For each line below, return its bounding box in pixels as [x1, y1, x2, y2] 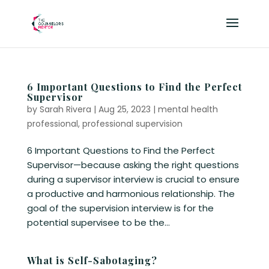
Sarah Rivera [39, 103, 91, 115]
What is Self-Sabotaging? [26, 254, 157, 267]
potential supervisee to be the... [26, 216, 170, 229]
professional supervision [82, 118, 183, 130]
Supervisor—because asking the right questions [26, 159, 239, 171]
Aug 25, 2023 [98, 103, 151, 115]
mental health [157, 103, 218, 115]
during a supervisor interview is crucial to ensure [26, 173, 240, 186]
